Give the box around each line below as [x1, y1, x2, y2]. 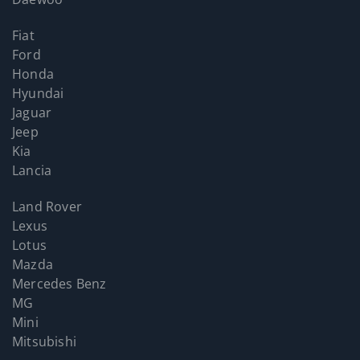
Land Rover [12, 197, 82, 215]
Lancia [12, 161, 52, 179]
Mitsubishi [12, 332, 76, 350]
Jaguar [12, 103, 52, 121]
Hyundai [12, 84, 64, 102]
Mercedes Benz [12, 274, 107, 292]
